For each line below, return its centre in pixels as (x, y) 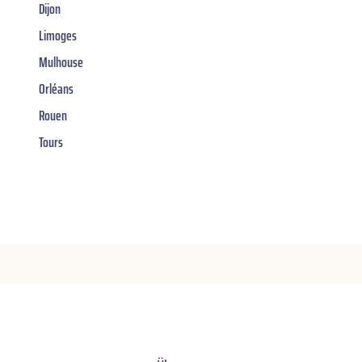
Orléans (56, 89)
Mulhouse (61, 63)
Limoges (58, 36)
